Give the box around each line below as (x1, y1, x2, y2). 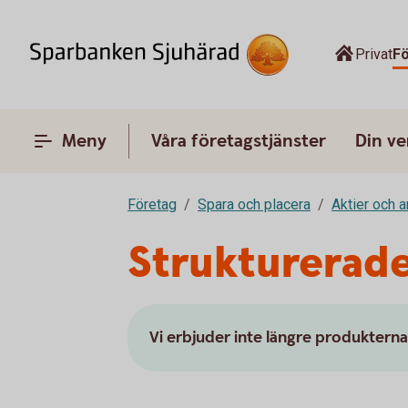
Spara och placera (198, 196, 311, 213)
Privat (355, 46, 393, 63)
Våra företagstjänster (151, 129, 326, 153)
